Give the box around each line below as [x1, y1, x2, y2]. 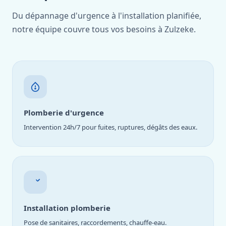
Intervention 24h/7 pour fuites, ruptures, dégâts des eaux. [24, 123, 197, 132]
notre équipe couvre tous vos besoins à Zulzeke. [12, 24, 196, 35]
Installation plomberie [24, 203, 110, 213]
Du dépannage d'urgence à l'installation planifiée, [12, 10, 201, 21]
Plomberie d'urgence [24, 107, 104, 118]
